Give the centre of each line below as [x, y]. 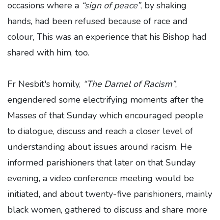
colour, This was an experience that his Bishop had [107, 37]
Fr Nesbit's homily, [45, 84]
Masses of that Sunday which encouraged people [105, 115]
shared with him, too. [48, 52]
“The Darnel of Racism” [129, 84]
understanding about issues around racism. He [100, 147]
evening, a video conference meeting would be [101, 178]
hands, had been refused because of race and [97, 21]
